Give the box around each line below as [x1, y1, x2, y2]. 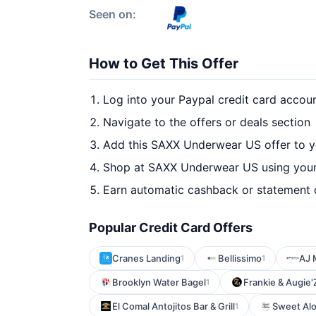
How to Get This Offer [89, 55, 238, 72]
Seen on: [89, 7, 136, 21]
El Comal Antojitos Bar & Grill [112, 300, 235, 312]
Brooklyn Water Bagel [112, 276, 206, 288]
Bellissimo [218, 253, 262, 264]
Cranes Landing [112, 253, 181, 264]
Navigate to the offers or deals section [103, 115, 310, 129]
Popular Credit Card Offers [89, 220, 253, 235]
